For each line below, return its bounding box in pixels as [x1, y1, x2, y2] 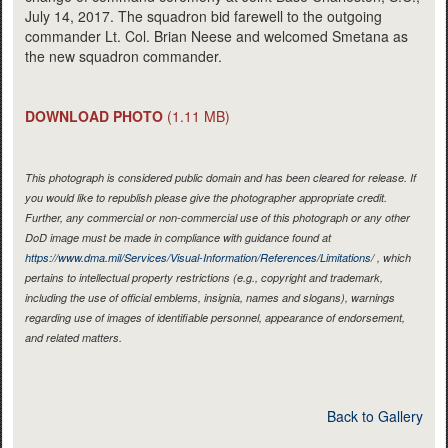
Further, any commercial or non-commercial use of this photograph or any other [25, 209, 410, 225]
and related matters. [25, 329, 122, 345]
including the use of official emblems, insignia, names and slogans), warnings [25, 289, 395, 305]
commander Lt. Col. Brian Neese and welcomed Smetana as [25, 25, 408, 46]
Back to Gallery [327, 405, 423, 426]
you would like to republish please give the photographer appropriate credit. [25, 189, 387, 205]
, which [374, 249, 411, 265]
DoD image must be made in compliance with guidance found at [25, 229, 331, 245]
